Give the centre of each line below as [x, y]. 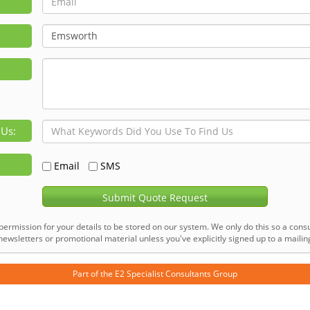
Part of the [94, 273]
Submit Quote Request [155, 197]
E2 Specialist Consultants [163, 273]
